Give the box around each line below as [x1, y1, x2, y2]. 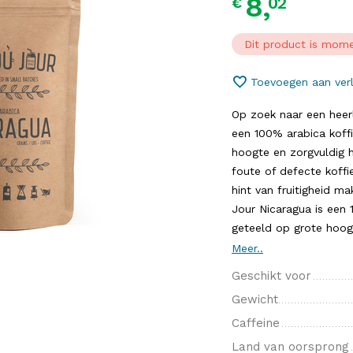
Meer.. [232, 242, 263, 255]
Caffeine [232, 316, 280, 330]
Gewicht [232, 292, 278, 307]
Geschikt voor [232, 269, 311, 283]
